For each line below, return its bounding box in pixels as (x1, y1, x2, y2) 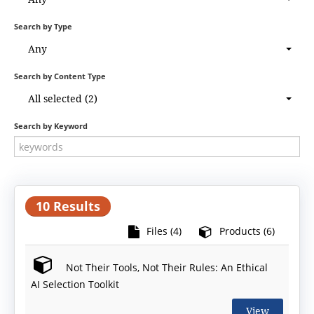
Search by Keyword (14, 121, 88, 132)
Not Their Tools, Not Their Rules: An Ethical (63, 261, 268, 275)
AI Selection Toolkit (31, 278, 119, 292)
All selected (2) (28, 92, 97, 106)
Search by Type (14, 21, 72, 32)
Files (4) (146, 224, 182, 238)
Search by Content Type (14, 71, 106, 82)
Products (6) (219, 224, 275, 238)
